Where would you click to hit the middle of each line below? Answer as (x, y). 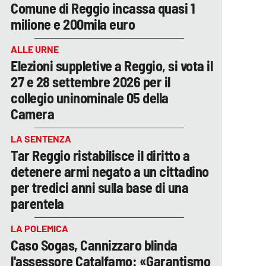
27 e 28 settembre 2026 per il (91, 81)
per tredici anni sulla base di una (99, 187)
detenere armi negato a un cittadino (110, 171)
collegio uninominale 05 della (90, 97)
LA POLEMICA (39, 228)
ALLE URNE (35, 49)
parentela (37, 203)
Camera (32, 113)
